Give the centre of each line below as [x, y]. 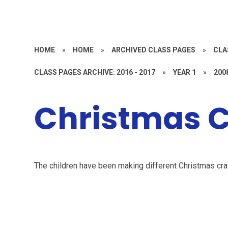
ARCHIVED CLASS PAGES [154, 50]
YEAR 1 [185, 72]
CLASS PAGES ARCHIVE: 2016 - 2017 [95, 72]
